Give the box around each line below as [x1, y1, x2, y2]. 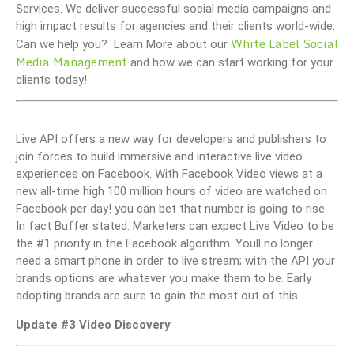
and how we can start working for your [127, 55, 333, 70]
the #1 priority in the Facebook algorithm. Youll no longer [16, 236, 313, 251]
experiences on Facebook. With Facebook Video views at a [16, 167, 322, 182]
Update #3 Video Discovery [16, 317, 171, 332]
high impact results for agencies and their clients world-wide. [16, 19, 335, 34]
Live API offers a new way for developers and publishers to [16, 132, 326, 147]
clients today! [16, 73, 87, 88]
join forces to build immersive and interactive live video [16, 149, 303, 164]
